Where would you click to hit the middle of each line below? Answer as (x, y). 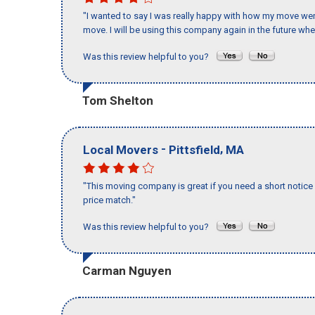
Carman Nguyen (127, 270)
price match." (109, 200)
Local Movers (121, 149)
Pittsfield (194, 149)
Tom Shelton (118, 100)
